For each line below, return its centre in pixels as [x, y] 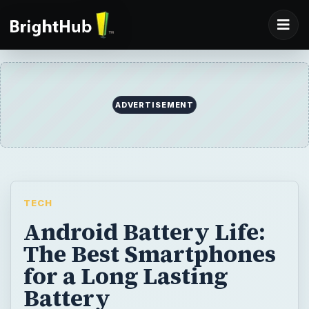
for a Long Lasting [125, 276]
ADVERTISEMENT [154, 105]
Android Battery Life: [144, 231]
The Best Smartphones [149, 253]
